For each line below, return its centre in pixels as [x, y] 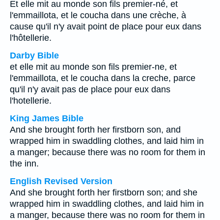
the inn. [24, 164]
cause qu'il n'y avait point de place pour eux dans [106, 27]
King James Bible [47, 118]
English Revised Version [61, 181]
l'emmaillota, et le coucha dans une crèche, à [98, 15]
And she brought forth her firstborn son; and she [104, 192]
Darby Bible [34, 55]
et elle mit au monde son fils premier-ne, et [93, 67]
